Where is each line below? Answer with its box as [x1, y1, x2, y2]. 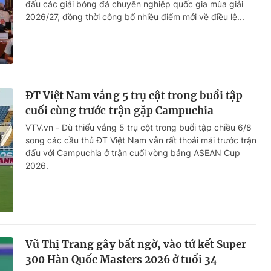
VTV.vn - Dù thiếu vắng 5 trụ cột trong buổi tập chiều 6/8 [25, 122, 252, 133]
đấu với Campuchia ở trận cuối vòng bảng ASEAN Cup [25, 148, 240, 158]
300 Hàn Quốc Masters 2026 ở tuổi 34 [25, 253, 218, 267]
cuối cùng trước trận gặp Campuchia [25, 104, 214, 118]
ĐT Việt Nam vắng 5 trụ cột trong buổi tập [25, 89, 243, 103]
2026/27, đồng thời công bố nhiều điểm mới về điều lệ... [25, 11, 244, 22]
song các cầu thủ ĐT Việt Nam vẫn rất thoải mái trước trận [25, 135, 256, 146]
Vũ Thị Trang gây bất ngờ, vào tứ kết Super [25, 238, 247, 252]
